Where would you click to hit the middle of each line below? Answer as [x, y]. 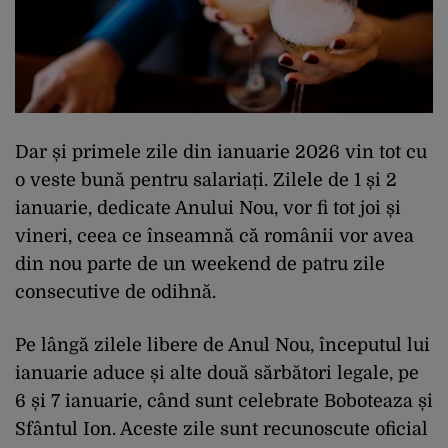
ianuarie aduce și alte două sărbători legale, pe [217, 373]
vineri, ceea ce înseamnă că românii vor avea [214, 236]
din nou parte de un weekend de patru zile [200, 264]
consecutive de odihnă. [115, 292]
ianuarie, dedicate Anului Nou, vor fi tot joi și [208, 208]
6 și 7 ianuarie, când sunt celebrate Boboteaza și [224, 401]
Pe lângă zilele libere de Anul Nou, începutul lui [222, 345]
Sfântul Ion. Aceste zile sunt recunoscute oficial [221, 429]
